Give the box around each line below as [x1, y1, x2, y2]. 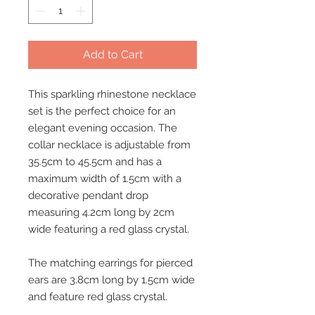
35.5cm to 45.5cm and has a [28, 155, 162, 168]
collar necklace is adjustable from [28, 139, 191, 151]
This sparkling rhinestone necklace [28, 88, 196, 101]
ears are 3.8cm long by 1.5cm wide [28, 274, 195, 286]
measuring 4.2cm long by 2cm [28, 206, 174, 219]
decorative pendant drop [28, 189, 148, 202]
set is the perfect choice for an [28, 105, 176, 117]
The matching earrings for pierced [28, 257, 193, 269]
